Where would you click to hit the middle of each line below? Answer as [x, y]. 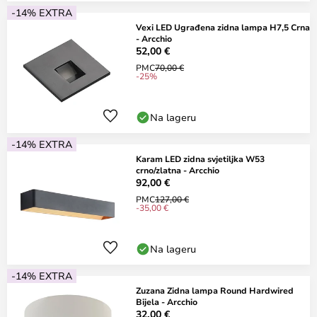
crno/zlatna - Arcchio [178, 170]
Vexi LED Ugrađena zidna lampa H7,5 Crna [223, 27]
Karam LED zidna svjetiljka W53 [200, 158]
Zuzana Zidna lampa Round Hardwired [215, 290]
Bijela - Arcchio [167, 301]
